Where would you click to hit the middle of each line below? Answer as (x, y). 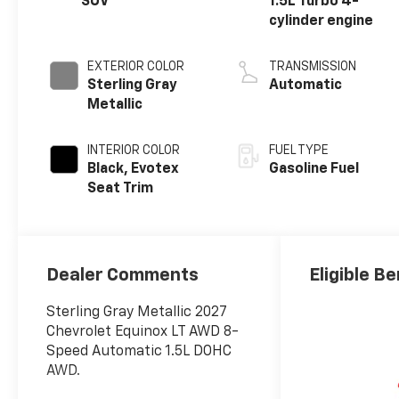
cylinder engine (322, 22)
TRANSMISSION (313, 67)
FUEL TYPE (299, 151)
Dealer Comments (123, 275)
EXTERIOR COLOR (136, 67)
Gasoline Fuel (314, 170)
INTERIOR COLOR (134, 151)
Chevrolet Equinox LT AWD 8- (143, 332)
